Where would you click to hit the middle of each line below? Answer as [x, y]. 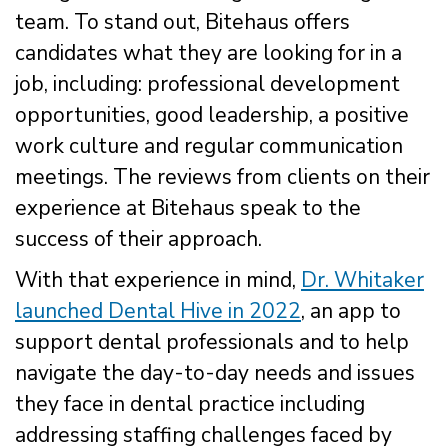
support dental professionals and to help [212, 341]
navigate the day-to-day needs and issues [215, 372]
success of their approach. [138, 238]
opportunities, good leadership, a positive [212, 114]
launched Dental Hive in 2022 [158, 310]
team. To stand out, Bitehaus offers [182, 21]
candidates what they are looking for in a [208, 52]
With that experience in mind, [158, 279]
